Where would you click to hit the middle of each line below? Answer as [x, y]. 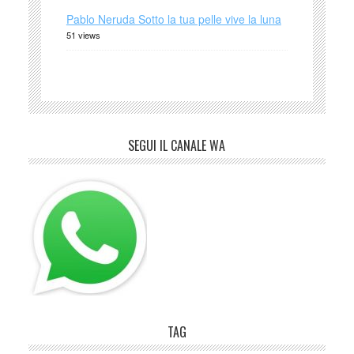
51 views [83, 34]
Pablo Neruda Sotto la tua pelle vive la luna [173, 19]
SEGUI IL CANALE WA [177, 145]
